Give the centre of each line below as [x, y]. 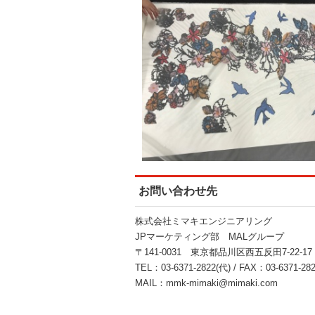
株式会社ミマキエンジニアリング [204, 221]
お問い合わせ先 [178, 191]
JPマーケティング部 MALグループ [210, 236]
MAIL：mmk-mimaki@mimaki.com [206, 283]
